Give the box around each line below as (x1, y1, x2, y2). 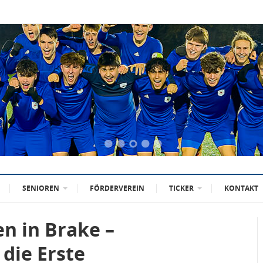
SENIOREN (22, 183, 59, 193)
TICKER (169, 183, 194, 193)
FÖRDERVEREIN (90, 183, 144, 193)
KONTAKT (224, 183, 258, 193)
